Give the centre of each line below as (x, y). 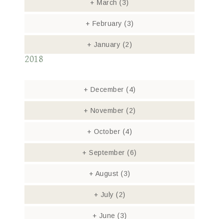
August (107, 174)
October (107, 131)
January (107, 44)
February (107, 23)
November (107, 110)
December (107, 89)
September (107, 153)
